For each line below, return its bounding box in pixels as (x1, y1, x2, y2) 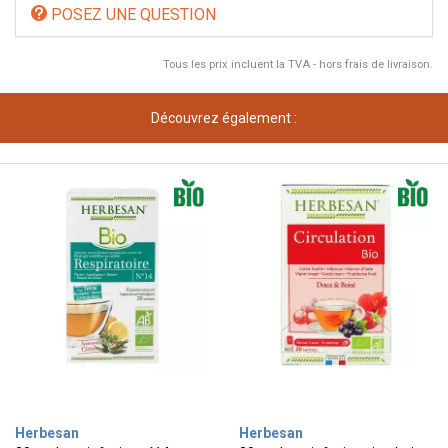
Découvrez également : (151, 110, 297, 126)
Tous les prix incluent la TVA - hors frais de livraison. (163, 58, 433, 71)
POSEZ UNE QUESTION (47, 5, 216, 24)
